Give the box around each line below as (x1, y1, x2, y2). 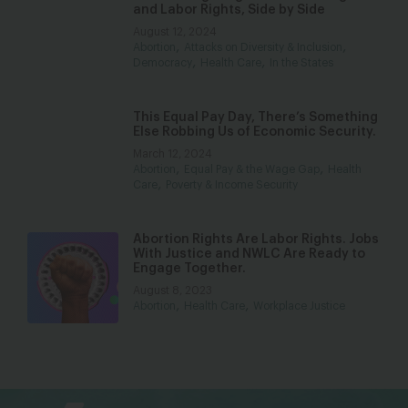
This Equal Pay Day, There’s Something (133, 111, 378, 124)
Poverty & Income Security (166, 179, 298, 190)
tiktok (275, 381, 315, 395)
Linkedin (328, 381, 387, 395)
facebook (169, 381, 236, 395)
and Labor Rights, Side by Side (133, 4, 325, 16)
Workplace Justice (253, 301, 345, 311)
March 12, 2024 (133, 148, 212, 159)
